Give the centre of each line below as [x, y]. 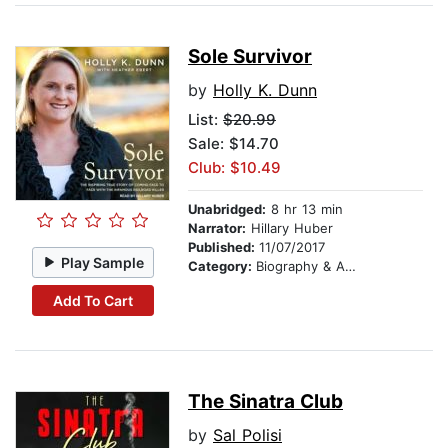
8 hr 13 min [304, 209]
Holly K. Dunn [265, 90]
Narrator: [217, 228]
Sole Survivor [250, 57]
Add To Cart [92, 300]
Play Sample [103, 262]
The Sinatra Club [265, 402]
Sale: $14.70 [233, 144]
